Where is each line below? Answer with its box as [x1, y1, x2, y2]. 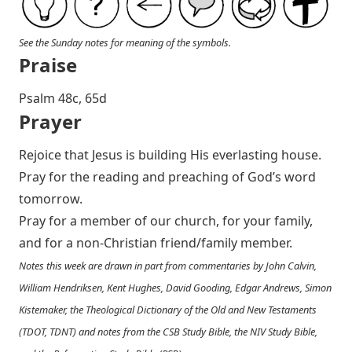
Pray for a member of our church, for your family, [19, 212, 313, 230]
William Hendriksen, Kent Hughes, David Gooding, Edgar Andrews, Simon [19, 280, 332, 295]
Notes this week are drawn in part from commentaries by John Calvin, [19, 258, 317, 273]
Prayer [19, 108, 82, 135]
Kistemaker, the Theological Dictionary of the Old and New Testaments [19, 302, 317, 317]
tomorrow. [19, 190, 82, 208]
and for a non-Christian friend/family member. [19, 234, 292, 252]
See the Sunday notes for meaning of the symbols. [19, 35, 231, 50]
